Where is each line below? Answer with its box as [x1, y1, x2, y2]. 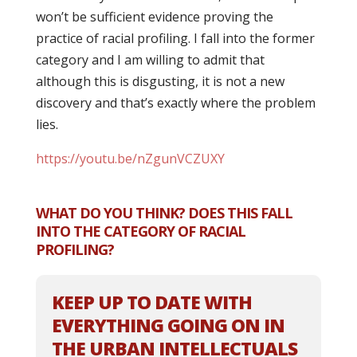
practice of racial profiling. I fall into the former [35, 29, 315, 47]
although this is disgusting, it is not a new [35, 73, 284, 90]
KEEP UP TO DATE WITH [51, 289, 252, 315]
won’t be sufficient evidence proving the [35, 8, 273, 25]
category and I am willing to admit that [35, 51, 265, 69]
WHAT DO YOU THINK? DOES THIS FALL [35, 203, 292, 222]
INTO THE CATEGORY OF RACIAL [35, 222, 245, 241]
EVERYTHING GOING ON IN [51, 312, 284, 338]
